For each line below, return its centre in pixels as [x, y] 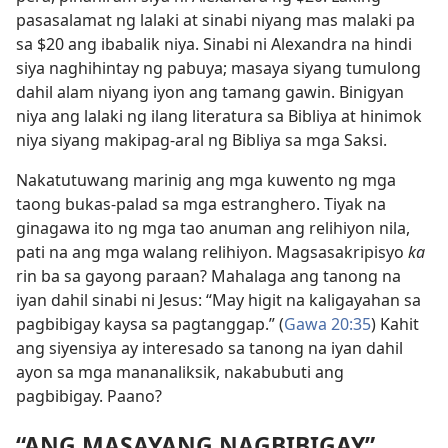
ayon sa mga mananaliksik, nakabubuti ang [180, 372]
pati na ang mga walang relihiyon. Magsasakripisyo [212, 252]
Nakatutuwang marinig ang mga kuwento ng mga [206, 180]
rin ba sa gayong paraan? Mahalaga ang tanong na [208, 276]
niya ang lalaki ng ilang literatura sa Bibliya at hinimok [219, 116]
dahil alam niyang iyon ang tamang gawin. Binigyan [210, 92]
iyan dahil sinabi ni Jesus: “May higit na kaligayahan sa [218, 300]
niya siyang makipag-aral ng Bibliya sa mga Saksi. [201, 140]
